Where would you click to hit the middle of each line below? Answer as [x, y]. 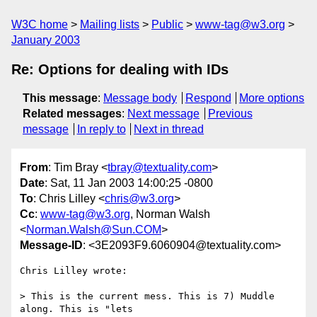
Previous [230, 114]
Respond [208, 98]
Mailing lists [110, 24]
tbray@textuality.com [160, 168]
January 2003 [46, 40]
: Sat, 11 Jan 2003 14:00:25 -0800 [129, 183]
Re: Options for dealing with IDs [120, 69]
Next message [163, 114]
